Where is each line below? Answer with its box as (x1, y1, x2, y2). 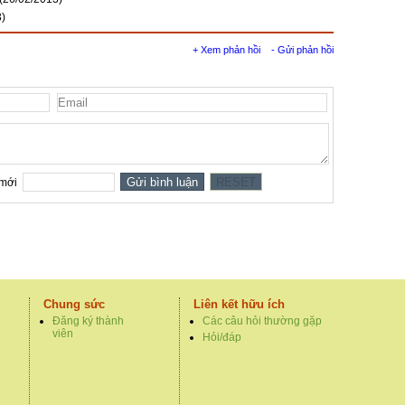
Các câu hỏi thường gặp (202, 315, 322, 328)
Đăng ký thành (52, 315, 124, 328)
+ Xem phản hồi (193, 44, 260, 56)
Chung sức (43, 297, 105, 312)
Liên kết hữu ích (193, 297, 285, 312)
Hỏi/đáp (202, 331, 241, 344)
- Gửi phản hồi (271, 44, 334, 56)
